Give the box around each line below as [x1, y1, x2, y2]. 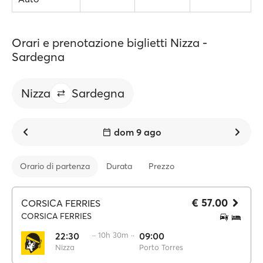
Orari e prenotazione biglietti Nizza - [12, 35, 207, 50]
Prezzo [149, 161, 174, 171]
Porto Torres [139, 242, 183, 252]
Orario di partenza [20, 161, 90, 171]
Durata [106, 161, 132, 171]
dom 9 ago [113, 126, 161, 138]
